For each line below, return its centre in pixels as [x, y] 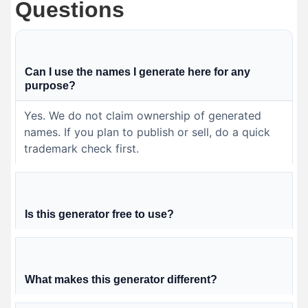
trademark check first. [81, 148]
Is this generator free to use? [99, 214]
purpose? [50, 85]
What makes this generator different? [121, 279]
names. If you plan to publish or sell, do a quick [147, 132]
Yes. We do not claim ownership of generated [143, 115]
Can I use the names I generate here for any [137, 71]
